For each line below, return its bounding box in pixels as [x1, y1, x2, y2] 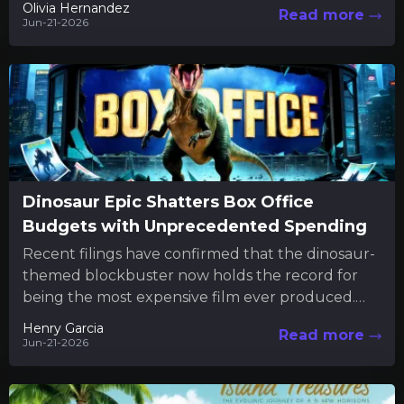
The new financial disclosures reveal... [23, 309, 290, 327]
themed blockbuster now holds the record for [23, 266, 358, 284]
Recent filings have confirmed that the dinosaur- [23, 244, 375, 262]
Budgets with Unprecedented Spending [23, 216, 367, 236]
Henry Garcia [23, 319, 104, 336]
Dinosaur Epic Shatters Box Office [23, 191, 314, 212]
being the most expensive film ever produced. [23, 288, 355, 306]
